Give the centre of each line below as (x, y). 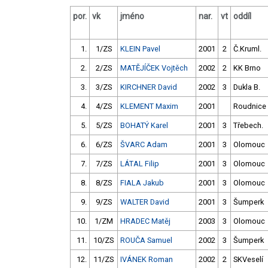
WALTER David (145, 202)
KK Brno (247, 68)
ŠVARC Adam (144, 145)
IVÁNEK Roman (147, 260)
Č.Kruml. (247, 49)
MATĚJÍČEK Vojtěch (154, 68)
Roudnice (250, 106)
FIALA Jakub (142, 183)
